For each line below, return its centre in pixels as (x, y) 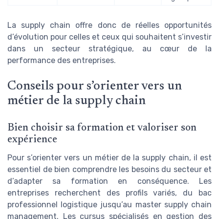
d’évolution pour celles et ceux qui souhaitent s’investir (109, 37)
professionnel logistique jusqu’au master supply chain (109, 205)
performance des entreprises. (62, 60)
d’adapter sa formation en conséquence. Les (109, 181)
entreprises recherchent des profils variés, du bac (109, 193)
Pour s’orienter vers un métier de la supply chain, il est (109, 158)
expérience (32, 140)
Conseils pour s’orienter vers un (95, 87)
